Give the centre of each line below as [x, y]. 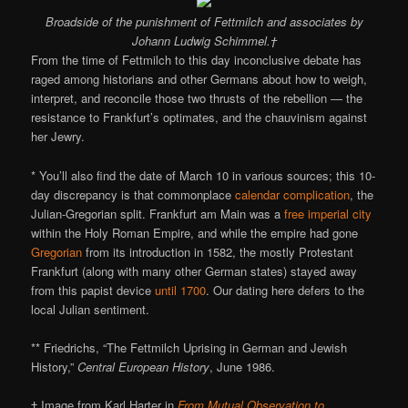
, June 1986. [243, 366]
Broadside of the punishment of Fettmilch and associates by [204, 22]
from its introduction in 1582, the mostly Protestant [218, 251]
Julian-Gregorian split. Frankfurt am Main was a [158, 213]
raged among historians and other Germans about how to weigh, [199, 79]
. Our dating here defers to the [286, 290]
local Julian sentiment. [91, 309]
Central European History [144, 366]
